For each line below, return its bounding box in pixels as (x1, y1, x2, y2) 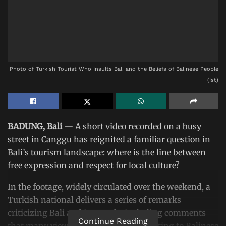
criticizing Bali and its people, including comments (8, 207, 206, 218)
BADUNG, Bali (8, 121, 64, 131)
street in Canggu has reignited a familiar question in (8, 134, 210, 144)
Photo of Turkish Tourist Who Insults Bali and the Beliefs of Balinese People (10, 65, 218, 72)
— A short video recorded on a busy (64, 121, 201, 131)
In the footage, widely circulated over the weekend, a (8, 181, 210, 192)
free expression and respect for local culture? (8, 160, 180, 171)
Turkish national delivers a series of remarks (8, 194, 181, 205)
